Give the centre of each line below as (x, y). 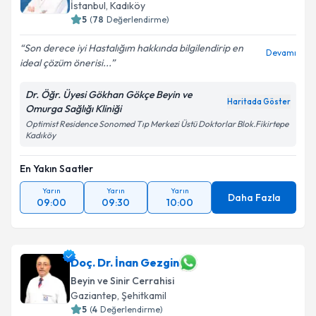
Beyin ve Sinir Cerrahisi (122, 281)
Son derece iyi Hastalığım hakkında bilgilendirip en (134, 48)
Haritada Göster (259, 102)
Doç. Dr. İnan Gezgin (125, 262)
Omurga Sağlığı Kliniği (73, 109)
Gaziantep (94, 296)
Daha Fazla (254, 197)
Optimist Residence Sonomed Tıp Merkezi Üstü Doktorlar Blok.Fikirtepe (157, 124)
